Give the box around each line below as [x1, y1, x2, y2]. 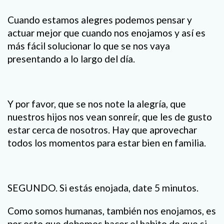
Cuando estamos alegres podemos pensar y [7, 13, 192, 25]
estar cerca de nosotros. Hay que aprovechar [7, 124, 197, 135]
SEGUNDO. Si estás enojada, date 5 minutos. [7, 182, 198, 194]
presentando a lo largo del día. [7, 52, 135, 64]
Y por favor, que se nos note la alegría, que [7, 98, 186, 109]
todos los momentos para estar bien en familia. [7, 137, 206, 148]
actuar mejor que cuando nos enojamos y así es [7, 26, 205, 38]
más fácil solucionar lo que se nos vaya [7, 39, 170, 51]
